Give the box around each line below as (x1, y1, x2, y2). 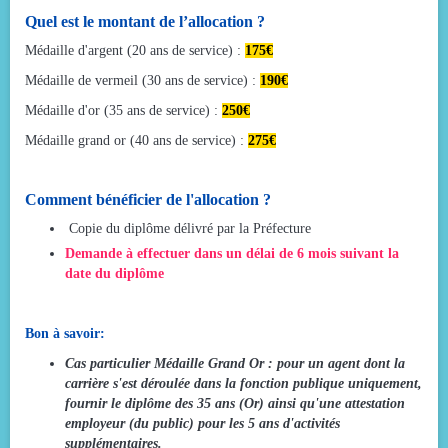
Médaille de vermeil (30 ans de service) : (25, 72, 260, 88)
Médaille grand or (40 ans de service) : (25, 132, 248, 148)
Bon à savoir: (25, 325, 105, 341)
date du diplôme (65, 265, 164, 281)
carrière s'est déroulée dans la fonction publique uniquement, (65, 375, 422, 391)
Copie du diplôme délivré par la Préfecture (65, 220, 311, 236)
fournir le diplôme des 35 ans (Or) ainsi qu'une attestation (65, 395, 405, 411)
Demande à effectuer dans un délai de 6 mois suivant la (65, 245, 399, 261)
